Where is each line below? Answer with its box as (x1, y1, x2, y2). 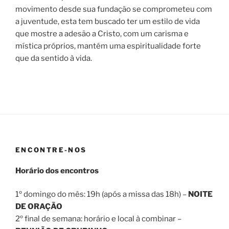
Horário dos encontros (15, 166, 99, 175)
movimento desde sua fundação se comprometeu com (15, 4, 212, 14)
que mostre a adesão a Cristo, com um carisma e (15, 29, 189, 38)
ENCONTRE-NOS (15, 146, 87, 154)
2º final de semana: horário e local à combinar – (15, 214, 181, 224)
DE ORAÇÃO (15, 202, 62, 212)
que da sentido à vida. (15, 53, 92, 63)
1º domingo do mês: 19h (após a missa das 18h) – (15, 190, 188, 199)
